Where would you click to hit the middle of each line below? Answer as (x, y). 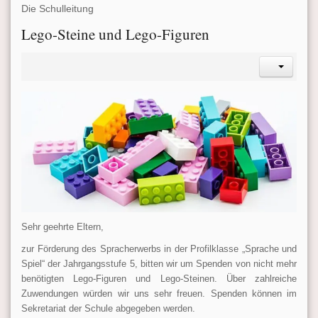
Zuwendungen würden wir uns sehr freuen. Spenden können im (159, 294)
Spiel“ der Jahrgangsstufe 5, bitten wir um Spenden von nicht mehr (159, 264)
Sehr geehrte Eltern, (62, 227)
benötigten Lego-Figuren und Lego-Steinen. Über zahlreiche (159, 279)
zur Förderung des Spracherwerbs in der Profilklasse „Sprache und (159, 249)
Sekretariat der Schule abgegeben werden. (108, 309)
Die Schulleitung (57, 9)
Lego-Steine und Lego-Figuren (115, 34)
